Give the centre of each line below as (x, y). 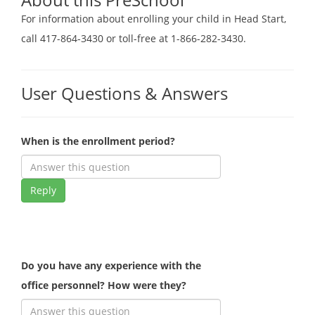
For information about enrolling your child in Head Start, (154, 19)
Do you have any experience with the (111, 266)
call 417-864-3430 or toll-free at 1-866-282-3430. (134, 39)
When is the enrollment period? (98, 141)
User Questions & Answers (124, 94)
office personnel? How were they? (104, 285)
